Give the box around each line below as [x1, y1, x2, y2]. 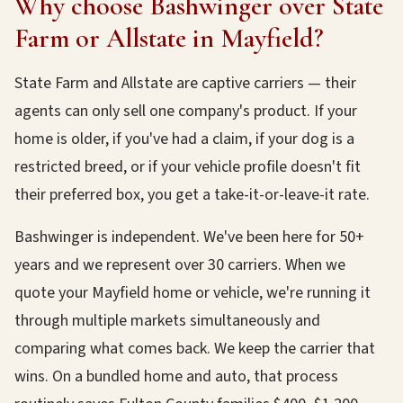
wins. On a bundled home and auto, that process [14, 365, 338, 388]
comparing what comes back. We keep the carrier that [14, 337, 375, 360]
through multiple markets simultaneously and [14, 309, 320, 332]
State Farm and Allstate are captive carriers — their [14, 72, 356, 94]
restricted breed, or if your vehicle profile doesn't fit [14, 156, 361, 178]
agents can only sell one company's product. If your [14, 100, 357, 122]
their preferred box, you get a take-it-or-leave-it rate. [14, 184, 370, 206]
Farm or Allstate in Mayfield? [14, 22, 324, 55]
